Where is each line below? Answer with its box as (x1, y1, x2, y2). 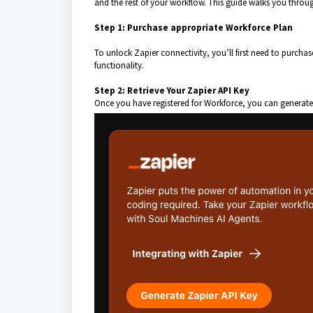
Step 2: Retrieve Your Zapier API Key (94, 85, 249, 96)
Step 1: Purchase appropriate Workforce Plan (94, 22, 293, 34)
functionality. (94, 59, 144, 71)
